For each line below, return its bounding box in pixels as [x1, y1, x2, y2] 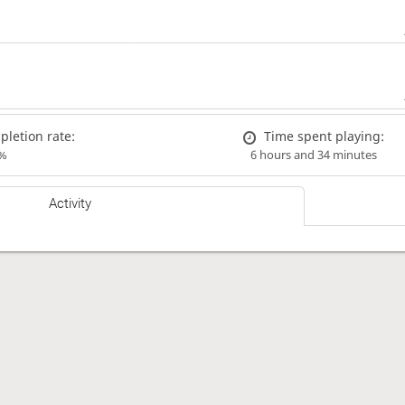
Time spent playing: [263, 127, 384, 145]
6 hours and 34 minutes [250, 146, 377, 163]
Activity [49, 195, 92, 212]
